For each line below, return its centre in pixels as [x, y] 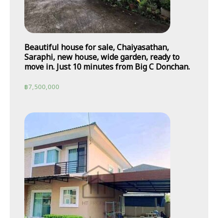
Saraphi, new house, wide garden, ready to [102, 57]
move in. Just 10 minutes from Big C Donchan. [107, 67]
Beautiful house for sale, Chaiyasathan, [97, 47]
